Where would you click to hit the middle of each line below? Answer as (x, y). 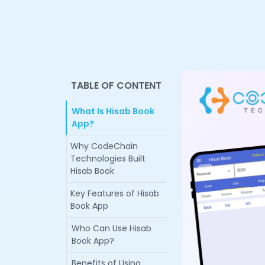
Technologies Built (108, 158)
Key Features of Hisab (115, 193)
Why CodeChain (104, 146)
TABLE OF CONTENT (116, 85)
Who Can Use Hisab (112, 228)
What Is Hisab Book (113, 111)
